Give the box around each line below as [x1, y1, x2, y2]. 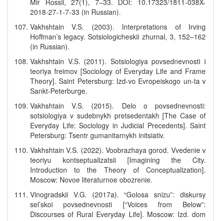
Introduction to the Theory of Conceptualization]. [30, 165, 206, 175]
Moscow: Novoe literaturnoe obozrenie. [30, 175, 152, 184]
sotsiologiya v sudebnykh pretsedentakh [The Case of [30, 110, 206, 120]
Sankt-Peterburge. [30, 86, 87, 96]
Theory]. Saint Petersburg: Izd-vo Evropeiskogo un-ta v [30, 76, 206, 86]
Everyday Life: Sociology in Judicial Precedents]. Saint [30, 120, 206, 130]
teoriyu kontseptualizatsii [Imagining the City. [30, 155, 206, 165]
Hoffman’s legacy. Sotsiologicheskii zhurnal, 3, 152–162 [30, 32, 206, 41]
